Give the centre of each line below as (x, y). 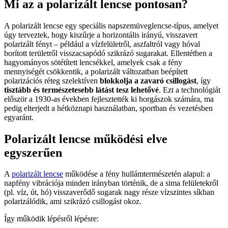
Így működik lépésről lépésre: (51, 219)
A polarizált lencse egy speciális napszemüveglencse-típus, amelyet (111, 25)
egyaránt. (19, 117)
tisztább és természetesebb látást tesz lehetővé (81, 90)
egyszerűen (33, 152)
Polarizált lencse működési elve (86, 139)
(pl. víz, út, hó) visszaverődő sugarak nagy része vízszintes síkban (109, 192)
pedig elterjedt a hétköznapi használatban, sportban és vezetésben (108, 108)
